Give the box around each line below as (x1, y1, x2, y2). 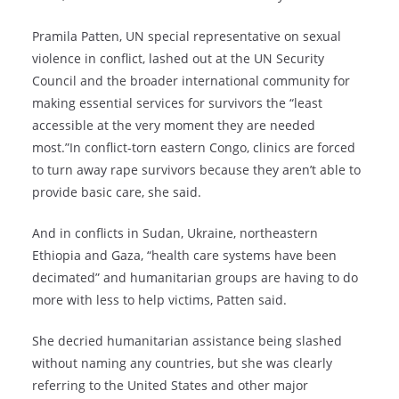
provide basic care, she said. (32, 183, 201, 201)
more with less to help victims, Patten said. (32, 291, 287, 309)
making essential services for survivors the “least (32, 94, 322, 112)
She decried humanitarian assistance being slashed (32, 332, 342, 350)
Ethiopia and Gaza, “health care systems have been (32, 247, 337, 265)
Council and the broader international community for (32, 72, 350, 90)
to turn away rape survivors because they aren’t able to (32, 161, 361, 179)
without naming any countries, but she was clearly (32, 354, 332, 372)
